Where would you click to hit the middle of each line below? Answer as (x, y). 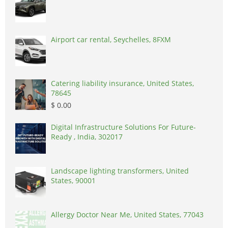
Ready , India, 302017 (87, 137)
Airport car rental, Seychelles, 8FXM (111, 40)
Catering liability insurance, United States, (122, 83)
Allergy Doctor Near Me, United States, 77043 (127, 215)
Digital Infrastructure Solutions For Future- (123, 127)
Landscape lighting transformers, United (120, 171)
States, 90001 (73, 181)
